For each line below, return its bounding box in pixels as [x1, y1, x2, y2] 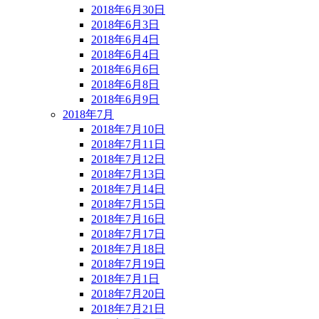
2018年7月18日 [91, 242, 165, 255]
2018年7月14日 [91, 182, 165, 195]
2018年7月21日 [91, 302, 165, 315]
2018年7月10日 [91, 122, 165, 135]
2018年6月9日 [91, 93, 159, 105]
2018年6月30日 [91, 3, 165, 16]
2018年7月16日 [91, 212, 165, 225]
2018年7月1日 [91, 272, 159, 285]
